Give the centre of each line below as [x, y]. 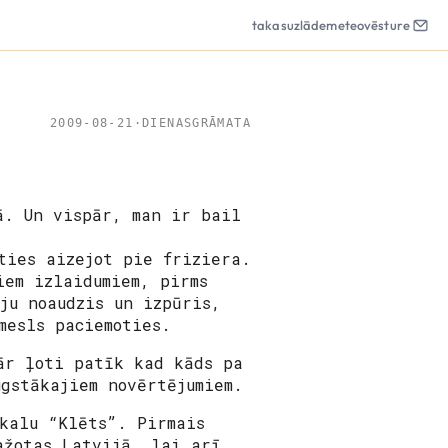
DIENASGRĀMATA [196, 123]
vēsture [387, 25]
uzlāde [306, 25]
